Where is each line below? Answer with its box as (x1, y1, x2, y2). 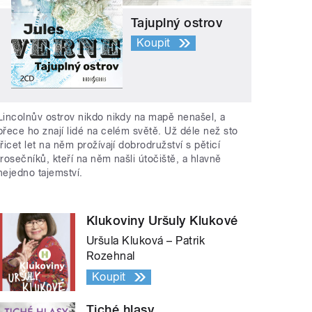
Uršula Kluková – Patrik (86, 233, 205, 247)
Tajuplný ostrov (131, 15, 223, 31)
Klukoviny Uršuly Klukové (86, 212, 238, 228)
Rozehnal (86, 249, 135, 263)
